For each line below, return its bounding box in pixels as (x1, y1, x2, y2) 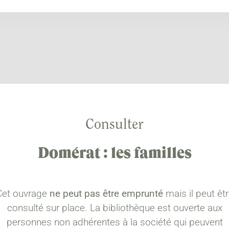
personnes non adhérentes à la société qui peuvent (6, 216, 223, 228)
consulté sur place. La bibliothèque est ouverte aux (7, 201, 222, 214)
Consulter (85, 118, 144, 132)
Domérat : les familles (37, 146, 192, 162)
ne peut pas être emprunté (49, 187, 163, 199)
